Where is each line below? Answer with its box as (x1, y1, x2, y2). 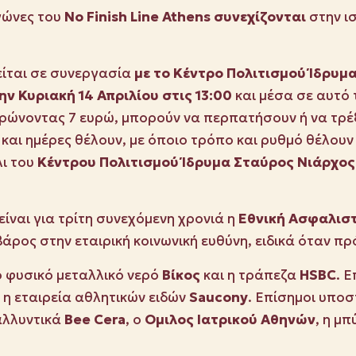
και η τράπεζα (203, 266, 296, 284)
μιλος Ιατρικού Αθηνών (156, 311, 315, 329)
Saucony (189, 288, 248, 307)
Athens (162, 8, 211, 26)
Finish (87, 8, 127, 26)
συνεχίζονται (214, 8, 309, 26)
